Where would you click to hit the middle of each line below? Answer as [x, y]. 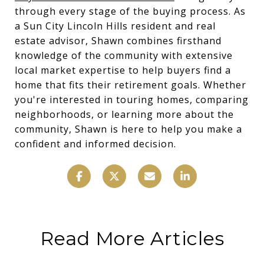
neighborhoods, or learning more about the [124, 114]
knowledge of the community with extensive [124, 55]
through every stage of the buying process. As [130, 11]
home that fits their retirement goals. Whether [131, 85]
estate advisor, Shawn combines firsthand [118, 40]
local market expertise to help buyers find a [123, 70]
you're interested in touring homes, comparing [132, 99]
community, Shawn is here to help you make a [128, 129]
